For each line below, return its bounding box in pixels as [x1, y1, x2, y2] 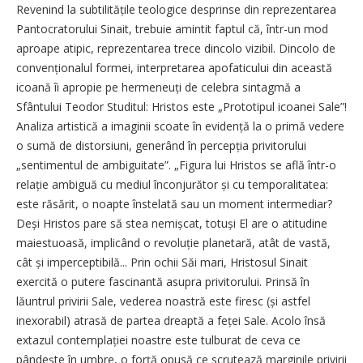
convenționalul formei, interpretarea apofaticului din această [16, 59, 332, 75]
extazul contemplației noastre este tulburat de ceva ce [16, 331, 301, 348]
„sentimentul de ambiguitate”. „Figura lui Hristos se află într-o [16, 156, 336, 173]
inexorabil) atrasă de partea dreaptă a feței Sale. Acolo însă [16, 312, 326, 328]
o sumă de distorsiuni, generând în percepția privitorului [16, 137, 306, 153]
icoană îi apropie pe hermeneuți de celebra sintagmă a [16, 79, 301, 95]
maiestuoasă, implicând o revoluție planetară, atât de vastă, [16, 234, 331, 250]
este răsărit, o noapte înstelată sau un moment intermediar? [16, 195, 332, 211]
